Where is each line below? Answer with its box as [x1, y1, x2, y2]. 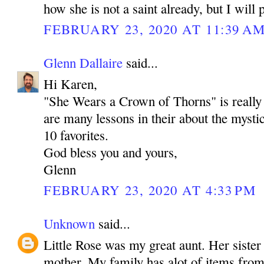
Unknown [44, 214, 95, 232]
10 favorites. [44, 126, 109, 144]
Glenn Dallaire [44, 53, 123, 71]
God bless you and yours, [44, 143, 178, 161]
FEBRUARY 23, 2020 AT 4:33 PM [44, 181, 256, 199]
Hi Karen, [44, 75, 98, 93]
